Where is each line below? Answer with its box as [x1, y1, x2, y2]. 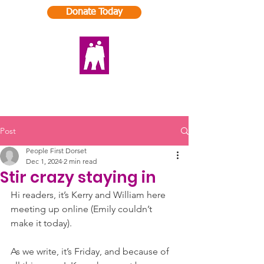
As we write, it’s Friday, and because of [11, 246, 171, 257]
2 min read [64, 157, 97, 166]
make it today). [11, 217, 72, 229]
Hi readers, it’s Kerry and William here [11, 189, 168, 200]
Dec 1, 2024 [26, 157, 62, 166]
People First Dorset [26, 146, 87, 155]
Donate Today [66, 8, 123, 17]
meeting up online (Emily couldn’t [11, 203, 154, 214]
